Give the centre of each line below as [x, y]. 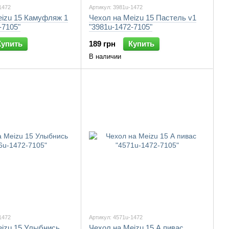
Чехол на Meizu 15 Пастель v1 [143, 18]
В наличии [105, 56]
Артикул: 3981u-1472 [116, 7]
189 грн [102, 44]
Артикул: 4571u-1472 [116, 217]
